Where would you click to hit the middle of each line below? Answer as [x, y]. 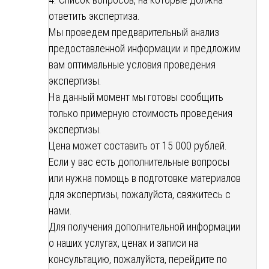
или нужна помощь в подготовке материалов [145, 178]
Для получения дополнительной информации [144, 227]
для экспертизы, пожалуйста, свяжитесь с [140, 195]
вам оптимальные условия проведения [132, 65]
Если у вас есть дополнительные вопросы [139, 162]
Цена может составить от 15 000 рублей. [138, 146]
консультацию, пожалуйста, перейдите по [138, 259]
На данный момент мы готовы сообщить [136, 97]
